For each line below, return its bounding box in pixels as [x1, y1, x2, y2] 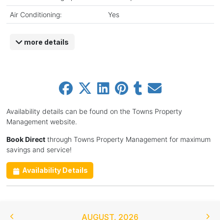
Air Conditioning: [9, 10, 62, 19]
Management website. [6, 117, 77, 126]
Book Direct [6, 135, 45, 144]
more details [23, 37, 69, 46]
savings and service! [6, 145, 72, 154]
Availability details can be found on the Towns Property [6, 107, 182, 116]
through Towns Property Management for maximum [45, 135, 211, 144]
